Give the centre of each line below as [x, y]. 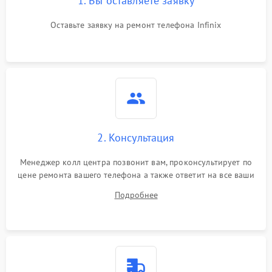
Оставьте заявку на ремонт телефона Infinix [136, 25]
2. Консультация [136, 137]
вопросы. [136, 187]
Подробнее [136, 195]
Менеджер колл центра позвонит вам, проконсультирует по [136, 162]
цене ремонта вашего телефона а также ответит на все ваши [136, 175]
